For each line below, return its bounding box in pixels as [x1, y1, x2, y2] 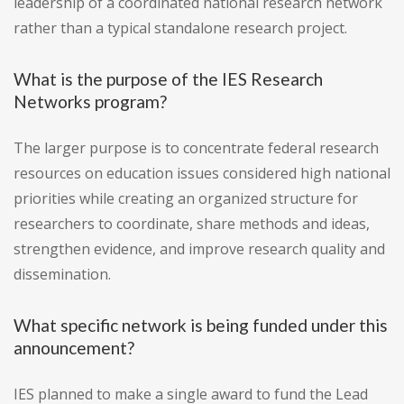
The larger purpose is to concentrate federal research [14, 138, 379, 159]
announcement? [14, 337, 134, 359]
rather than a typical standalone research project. [14, 18, 347, 39]
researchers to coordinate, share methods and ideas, [14, 214, 370, 234]
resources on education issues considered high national [14, 163, 390, 184]
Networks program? [14, 91, 167, 113]
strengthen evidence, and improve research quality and [14, 239, 385, 260]
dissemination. [14, 264, 111, 285]
